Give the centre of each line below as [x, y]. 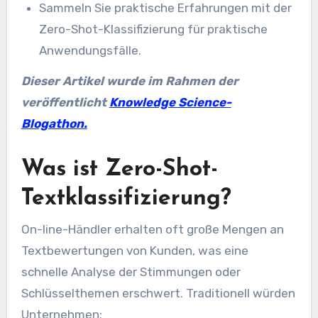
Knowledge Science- [170, 103]
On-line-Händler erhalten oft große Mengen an [152, 229]
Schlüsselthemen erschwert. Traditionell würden [158, 293]
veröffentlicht [65, 103]
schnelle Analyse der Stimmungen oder [131, 272]
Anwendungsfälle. [91, 51]
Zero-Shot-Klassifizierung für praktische [154, 29]
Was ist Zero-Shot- [119, 170]
